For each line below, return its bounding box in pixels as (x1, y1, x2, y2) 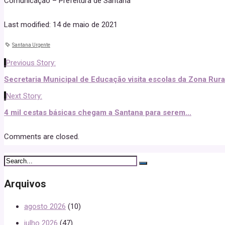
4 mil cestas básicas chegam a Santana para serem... (4, 108, 191, 118)
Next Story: (6, 91, 42, 101)
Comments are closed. (4, 132, 79, 142)
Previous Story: (6, 58, 56, 68)
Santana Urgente (12, 42, 50, 48)
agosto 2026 (24, 201, 66, 211)
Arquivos (4, 178, 46, 190)
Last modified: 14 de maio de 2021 (4, 20, 118, 30)
